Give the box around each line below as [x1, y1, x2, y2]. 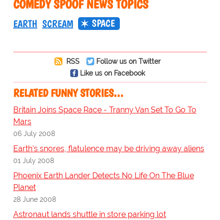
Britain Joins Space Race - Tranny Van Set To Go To [13, 105, 196, 115]
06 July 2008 [13, 129, 55, 138]
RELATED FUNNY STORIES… [13, 86, 123, 100]
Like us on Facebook [80, 69, 145, 78]
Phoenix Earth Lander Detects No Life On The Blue [13, 171, 194, 181]
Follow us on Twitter [96, 57, 161, 66]
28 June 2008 [13, 195, 56, 204]
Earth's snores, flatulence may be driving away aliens [13, 144, 204, 154]
